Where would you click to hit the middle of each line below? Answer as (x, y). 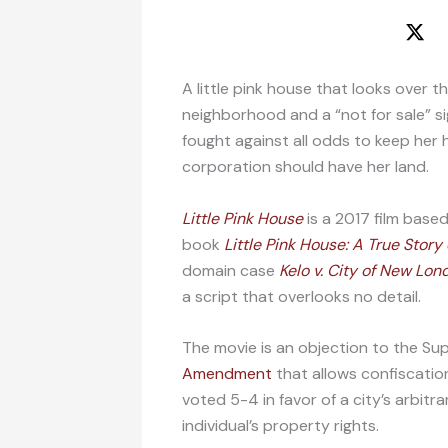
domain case (230, 270)
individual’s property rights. (280, 426)
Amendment (227, 374)
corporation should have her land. (305, 166)
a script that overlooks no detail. (301, 296)
